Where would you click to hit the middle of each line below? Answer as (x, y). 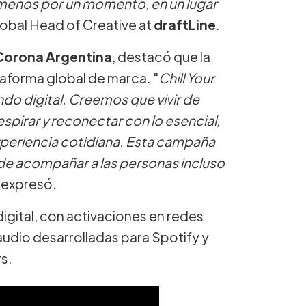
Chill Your (186, 78)
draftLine (185, 24)
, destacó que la (161, 56)
